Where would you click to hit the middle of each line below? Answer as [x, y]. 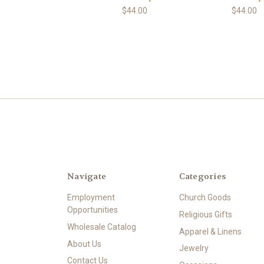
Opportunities [93, 209]
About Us [84, 244]
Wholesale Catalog [102, 227]
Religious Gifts [205, 214]
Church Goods [205, 197]
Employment [91, 197]
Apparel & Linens [210, 231]
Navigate [87, 176]
